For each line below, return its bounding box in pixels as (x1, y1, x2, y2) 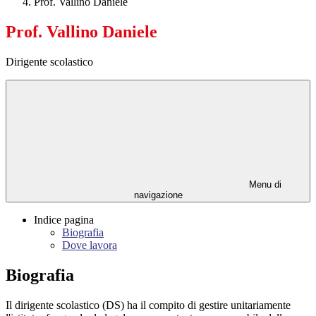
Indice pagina (34, 214, 94, 226)
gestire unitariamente (199, 298, 291, 311)
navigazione (133, 190, 183, 201)
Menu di (246, 179, 281, 190)
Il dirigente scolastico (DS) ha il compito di (6, 298, 196, 311)
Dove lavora (62, 239, 117, 252)
